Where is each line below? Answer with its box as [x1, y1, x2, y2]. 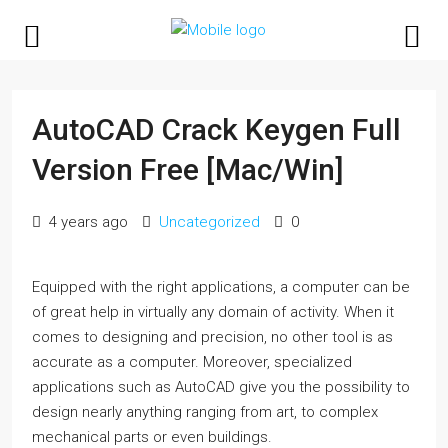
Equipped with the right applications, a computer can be [32, 278, 410, 296]
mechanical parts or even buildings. [32, 428, 272, 446]
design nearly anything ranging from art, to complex [32, 403, 378, 421]
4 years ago [45, 213, 128, 231]
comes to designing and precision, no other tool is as [32, 328, 393, 346]
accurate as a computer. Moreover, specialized [32, 353, 352, 371]
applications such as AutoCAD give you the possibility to [32, 378, 410, 396]
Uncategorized [159, 213, 260, 231]
